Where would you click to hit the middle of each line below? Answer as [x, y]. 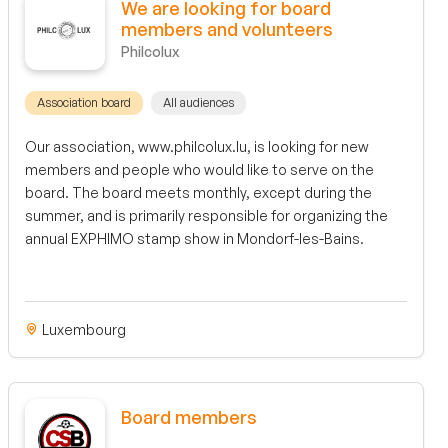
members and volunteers [227, 29]
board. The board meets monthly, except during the [198, 193]
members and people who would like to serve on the [199, 170]
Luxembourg [82, 329]
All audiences [198, 103]
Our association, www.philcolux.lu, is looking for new [197, 147]
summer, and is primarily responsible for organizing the [206, 216]
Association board [84, 103]
